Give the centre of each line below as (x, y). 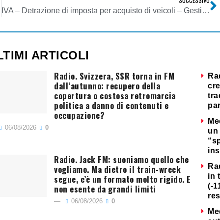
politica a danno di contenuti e (111, 106)
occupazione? (80, 115)
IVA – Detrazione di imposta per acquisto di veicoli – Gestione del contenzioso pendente (206, 11)
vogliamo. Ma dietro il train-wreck (118, 169)
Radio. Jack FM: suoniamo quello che (122, 160)
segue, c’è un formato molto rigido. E (123, 179)
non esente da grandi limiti (105, 189)
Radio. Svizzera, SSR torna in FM (114, 76)
